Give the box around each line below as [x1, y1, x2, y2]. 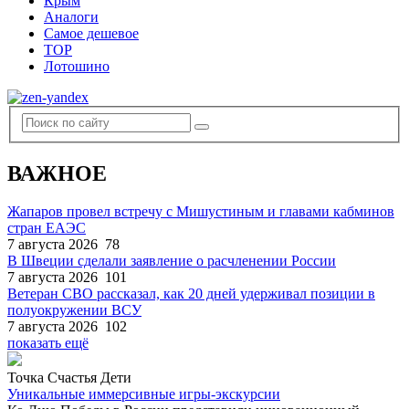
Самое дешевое [44, 26, 139, 41]
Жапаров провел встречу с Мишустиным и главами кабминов [7, 204, 394, 220]
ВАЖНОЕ [7, 161, 107, 185]
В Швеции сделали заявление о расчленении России [7, 253, 336, 269]
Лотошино [44, 58, 110, 74]
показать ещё [7, 335, 89, 351]
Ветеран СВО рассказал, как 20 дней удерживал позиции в [7, 286, 375, 302]
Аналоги [44, 9, 99, 25]
